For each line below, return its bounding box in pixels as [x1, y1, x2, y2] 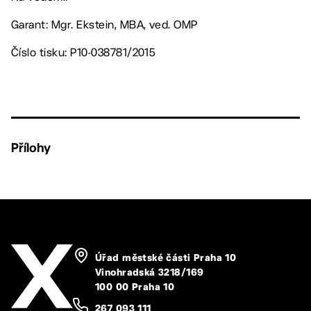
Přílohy [11, 140, 51, 155]
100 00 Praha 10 [95, 283, 175, 292]
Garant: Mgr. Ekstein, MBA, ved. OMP [11, 17, 198, 31]
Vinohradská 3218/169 [95, 268, 204, 278]
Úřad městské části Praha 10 [95, 253, 237, 263]
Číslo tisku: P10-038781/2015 [11, 45, 155, 59]
